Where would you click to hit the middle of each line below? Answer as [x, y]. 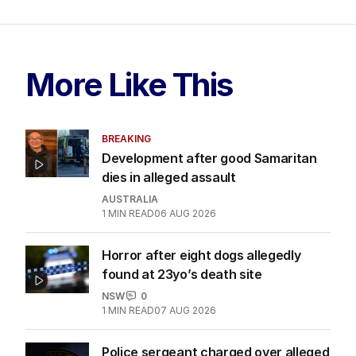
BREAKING [126, 138]
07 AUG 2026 [185, 310]
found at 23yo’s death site [182, 274]
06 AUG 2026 [185, 213]
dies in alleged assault [169, 177]
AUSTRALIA [130, 199]
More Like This [129, 84]
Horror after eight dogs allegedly [201, 255]
